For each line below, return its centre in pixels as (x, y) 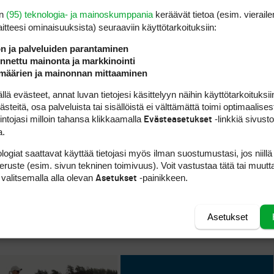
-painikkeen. (162, 177)
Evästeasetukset (178, 119)
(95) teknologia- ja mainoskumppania (80, 14)
